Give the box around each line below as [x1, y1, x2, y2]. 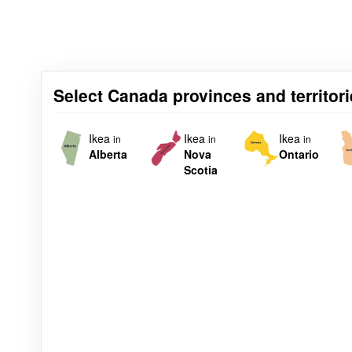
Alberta [89, 146, 127, 163]
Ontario [278, 146, 319, 163]
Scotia [183, 162, 218, 178]
